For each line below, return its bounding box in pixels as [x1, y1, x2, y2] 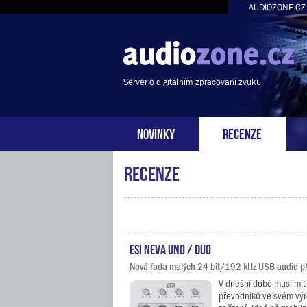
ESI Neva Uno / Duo [130, 241, 211, 255]
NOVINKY [137, 125, 175, 140]
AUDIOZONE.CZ [248, 2, 306, 12]
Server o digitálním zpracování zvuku [123, 77, 261, 87]
